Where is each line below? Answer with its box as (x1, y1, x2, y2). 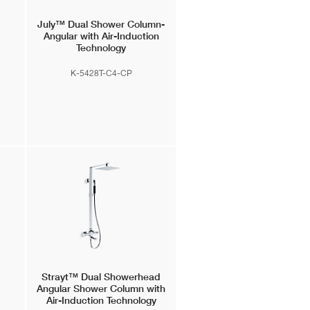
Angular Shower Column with (37, 282, 166, 295)
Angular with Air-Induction (43, 30, 159, 42)
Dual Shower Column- (65, 18, 165, 30)
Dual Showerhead (78, 271, 161, 283)
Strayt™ (42, 271, 79, 283)
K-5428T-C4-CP (70, 67, 132, 78)
